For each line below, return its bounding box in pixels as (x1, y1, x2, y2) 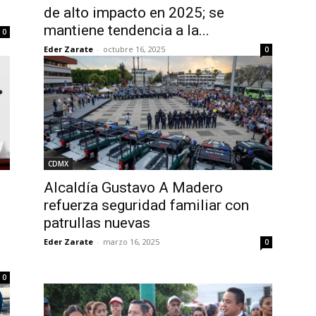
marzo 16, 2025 (103, 236, 159, 247)
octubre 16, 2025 (103, 44, 165, 54)
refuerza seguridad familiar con (44, 197, 249, 214)
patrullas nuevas (44, 214, 150, 231)
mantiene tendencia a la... (44, 22, 209, 39)
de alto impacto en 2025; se (44, 4, 224, 21)
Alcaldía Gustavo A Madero (44, 179, 223, 196)
